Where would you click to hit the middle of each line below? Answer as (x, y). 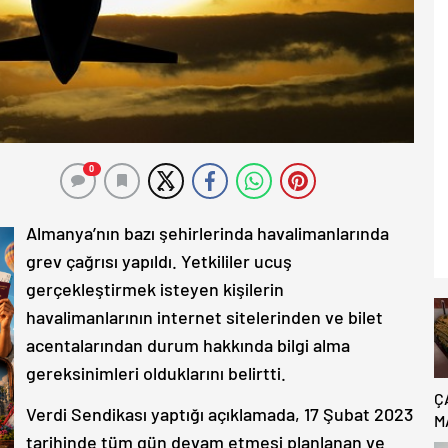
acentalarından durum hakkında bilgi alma (188, 344)
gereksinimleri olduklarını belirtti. (156, 372)
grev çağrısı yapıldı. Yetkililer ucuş (159, 260)
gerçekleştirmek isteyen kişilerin (155, 288)
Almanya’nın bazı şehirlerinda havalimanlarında (207, 232)
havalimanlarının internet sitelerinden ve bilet (204, 316)
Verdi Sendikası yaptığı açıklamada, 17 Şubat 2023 (219, 413)
